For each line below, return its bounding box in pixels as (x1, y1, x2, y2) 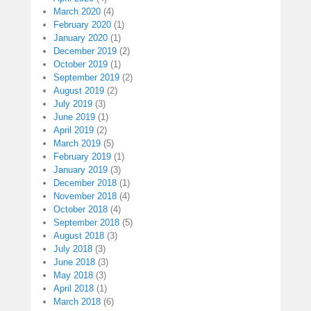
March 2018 (53, 296, 101, 308)
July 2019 (53, 99, 92, 110)
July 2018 (53, 244, 92, 255)
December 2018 (53, 178, 117, 189)
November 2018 (53, 191, 117, 202)
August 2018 (53, 230, 104, 242)
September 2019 (53, 72, 119, 83)
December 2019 (53, 46, 117, 57)
